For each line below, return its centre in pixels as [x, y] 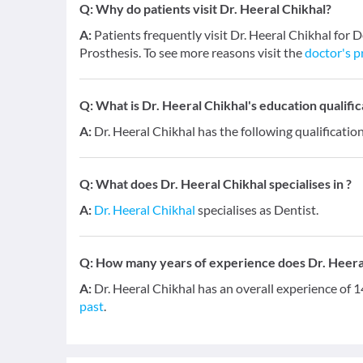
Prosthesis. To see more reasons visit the [192, 52]
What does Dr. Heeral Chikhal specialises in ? [224, 184]
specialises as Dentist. [257, 209]
